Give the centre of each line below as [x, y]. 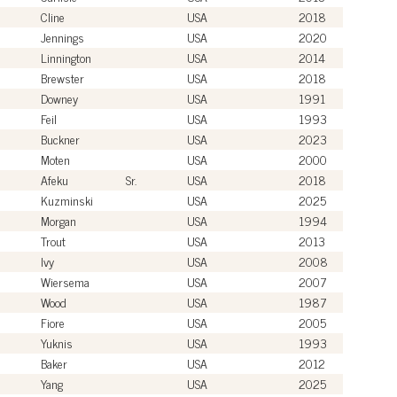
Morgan [58, 220]
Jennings [62, 36]
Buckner [60, 138]
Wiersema [65, 281]
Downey [59, 97]
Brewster [62, 77]
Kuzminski [67, 199]
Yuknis [57, 342]
